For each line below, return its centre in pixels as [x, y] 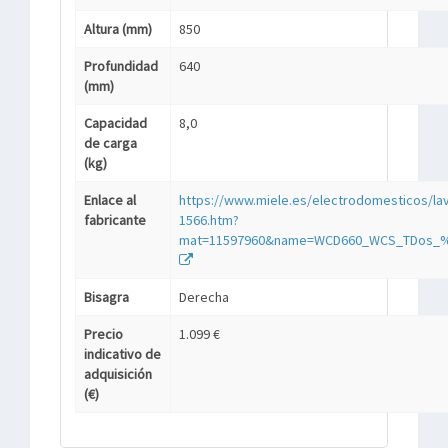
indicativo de [122, 354]
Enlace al [110, 200]
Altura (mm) [118, 29]
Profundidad [121, 66]
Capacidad [115, 123]
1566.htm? [209, 220]
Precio [103, 334]
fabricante [115, 220]
